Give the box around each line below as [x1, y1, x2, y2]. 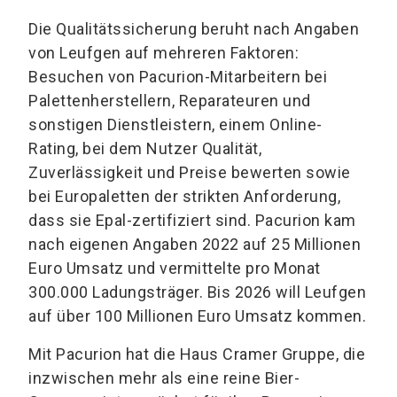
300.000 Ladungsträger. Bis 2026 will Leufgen [28, 283, 366, 302]
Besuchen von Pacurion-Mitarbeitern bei [28, 67, 327, 87]
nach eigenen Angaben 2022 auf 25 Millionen [28, 235, 361, 254]
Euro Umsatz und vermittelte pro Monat [28, 259, 321, 278]
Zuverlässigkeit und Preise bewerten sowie [28, 163, 351, 183]
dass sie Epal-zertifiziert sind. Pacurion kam [28, 211, 356, 230]
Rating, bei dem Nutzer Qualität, [28, 139, 261, 159]
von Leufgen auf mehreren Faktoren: [28, 43, 299, 63]
